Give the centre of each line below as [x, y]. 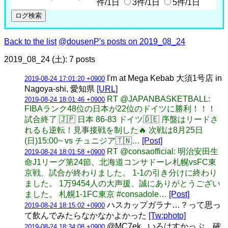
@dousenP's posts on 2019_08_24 [122, 41]
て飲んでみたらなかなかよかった [87, 215]
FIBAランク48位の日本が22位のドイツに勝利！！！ [120, 108]
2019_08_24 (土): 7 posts [50, 59]
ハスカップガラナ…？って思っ [163, 205]
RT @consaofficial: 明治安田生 [163, 151]
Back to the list [30, 41]
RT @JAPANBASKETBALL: [159, 99]
